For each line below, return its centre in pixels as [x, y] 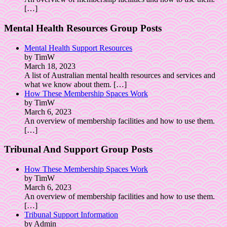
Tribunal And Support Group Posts [78, 149]
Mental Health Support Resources [78, 48]
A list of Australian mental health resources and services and [120, 75]
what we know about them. [69, 84]
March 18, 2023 [50, 66]
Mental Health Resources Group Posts [83, 28]
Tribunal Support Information [71, 215]
